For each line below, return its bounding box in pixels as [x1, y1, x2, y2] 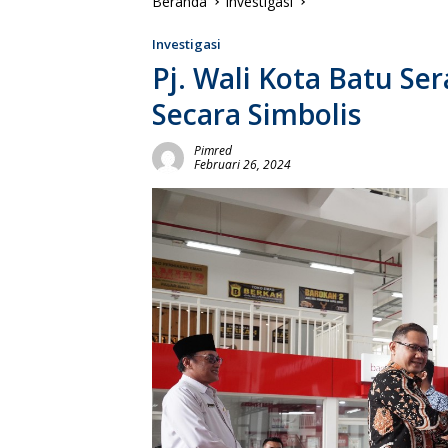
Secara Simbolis [152, 94, 361, 133]
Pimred [194, 141, 232, 159]
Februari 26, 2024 [194, 155, 291, 173]
